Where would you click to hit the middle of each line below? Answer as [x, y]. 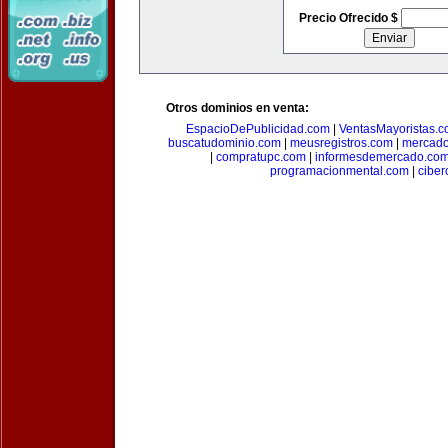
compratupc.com [261, 157]
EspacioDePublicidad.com [258, 129]
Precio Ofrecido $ [349, 18]
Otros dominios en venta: [237, 108]
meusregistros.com [341, 143]
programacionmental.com [339, 171]
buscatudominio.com [224, 143]
